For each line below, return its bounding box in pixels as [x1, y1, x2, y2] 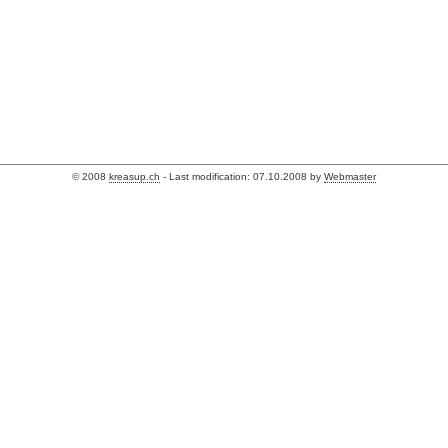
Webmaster [324, 170, 376, 182]
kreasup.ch [109, 170, 160, 182]
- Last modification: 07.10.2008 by [160, 170, 324, 182]
